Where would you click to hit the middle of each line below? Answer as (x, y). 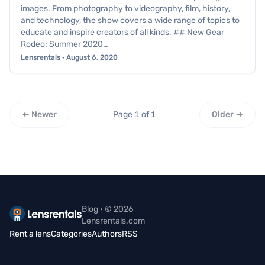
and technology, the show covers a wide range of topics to (130, 20)
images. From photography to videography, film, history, (125, 9)
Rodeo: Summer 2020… (64, 44)
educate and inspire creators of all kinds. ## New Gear (122, 32)
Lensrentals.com (113, 221)
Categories (71, 234)
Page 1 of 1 (134, 114)
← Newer (39, 114)
